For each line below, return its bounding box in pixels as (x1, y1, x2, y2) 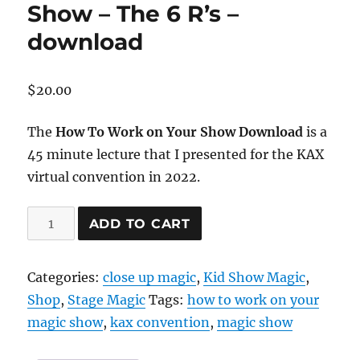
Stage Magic (67, 292, 146, 309)
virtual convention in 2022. (27, 168, 201, 185)
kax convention (110, 314, 211, 331)
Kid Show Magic (203, 269, 306, 286)
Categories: (27, 269, 104, 286)
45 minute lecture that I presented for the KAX (27, 145, 325, 162)
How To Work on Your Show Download (55, 123, 307, 140)
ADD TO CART (88, 215, 190, 231)
